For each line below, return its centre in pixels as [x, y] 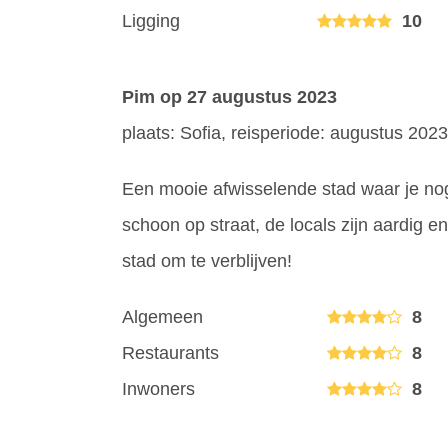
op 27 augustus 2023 [248, 96]
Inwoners [158, 388]
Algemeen [162, 316]
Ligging [151, 20]
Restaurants [170, 352]
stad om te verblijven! [207, 260]
